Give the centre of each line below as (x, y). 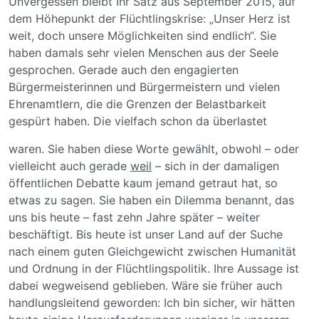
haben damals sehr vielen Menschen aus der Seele (143, 53)
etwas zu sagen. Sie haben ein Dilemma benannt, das (151, 200)
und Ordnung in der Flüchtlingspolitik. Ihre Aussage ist (154, 268)
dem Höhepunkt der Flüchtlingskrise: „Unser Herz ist (150, 19)
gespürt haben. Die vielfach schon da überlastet (138, 121)
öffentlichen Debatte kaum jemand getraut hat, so (143, 183)
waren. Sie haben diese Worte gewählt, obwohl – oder (154, 148)
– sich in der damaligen (215, 166)
